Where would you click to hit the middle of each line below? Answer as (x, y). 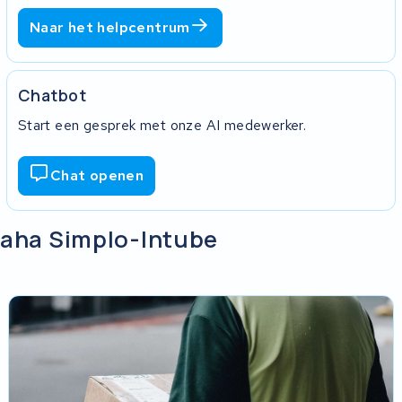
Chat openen (97, 175)
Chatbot (52, 95)
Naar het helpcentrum (109, 28)
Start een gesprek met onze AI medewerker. (162, 125)
